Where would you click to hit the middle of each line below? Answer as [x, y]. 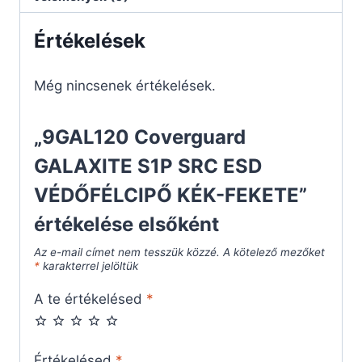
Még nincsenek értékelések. [125, 86]
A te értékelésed [90, 299]
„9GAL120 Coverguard [140, 137]
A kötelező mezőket [274, 253]
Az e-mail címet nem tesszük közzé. [127, 253]
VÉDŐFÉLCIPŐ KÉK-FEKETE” [170, 196]
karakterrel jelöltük [89, 266]
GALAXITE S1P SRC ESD [148, 166]
